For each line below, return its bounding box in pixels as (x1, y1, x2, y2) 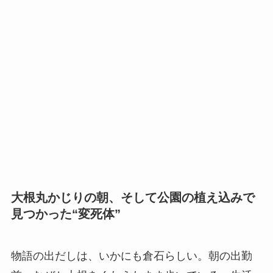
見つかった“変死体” (10, 207, 121, 221)
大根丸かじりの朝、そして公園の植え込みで (10, 190, 255, 204)
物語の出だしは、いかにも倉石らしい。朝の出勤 (10, 250, 252, 263)
